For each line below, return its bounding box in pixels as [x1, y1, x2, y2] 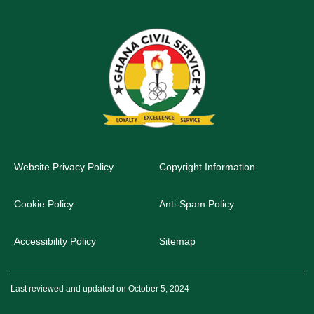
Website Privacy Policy [14, 161, 114, 173]
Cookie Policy [14, 198, 74, 210]
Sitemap [159, 235, 196, 247]
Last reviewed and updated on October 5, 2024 [11, 284, 189, 294]
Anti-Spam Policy [159, 198, 234, 210]
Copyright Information [159, 161, 255, 173]
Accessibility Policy [14, 235, 97, 247]
